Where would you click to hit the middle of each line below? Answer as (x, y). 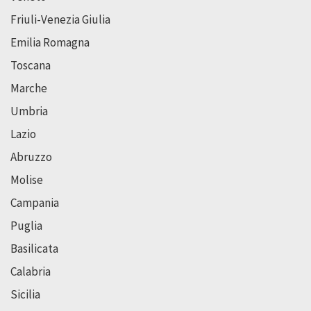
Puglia (26, 226)
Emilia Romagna (50, 43)
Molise (27, 180)
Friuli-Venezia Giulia (60, 20)
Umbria (29, 111)
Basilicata (34, 249)
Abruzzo (31, 157)
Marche (29, 89)
